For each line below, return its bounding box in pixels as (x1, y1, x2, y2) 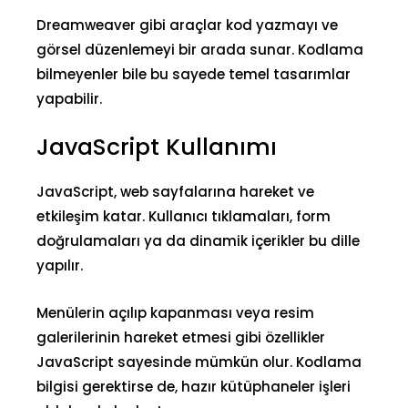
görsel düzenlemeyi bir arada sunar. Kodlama (36, 40, 363, 59)
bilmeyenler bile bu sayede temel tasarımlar (36, 65, 351, 84)
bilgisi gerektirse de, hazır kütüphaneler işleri (36, 377, 351, 396)
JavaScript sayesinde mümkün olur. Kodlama (36, 352, 362, 372)
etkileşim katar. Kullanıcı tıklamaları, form (36, 207, 331, 226)
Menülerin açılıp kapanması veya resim (36, 303, 314, 322)
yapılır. (36, 256, 83, 275)
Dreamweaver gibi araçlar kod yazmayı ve (36, 15, 338, 35)
